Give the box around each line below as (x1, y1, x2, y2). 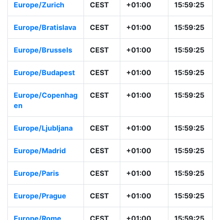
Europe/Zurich (14, 31, 64, 40)
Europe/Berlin (14, 9, 62, 18)
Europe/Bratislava (14, 54, 76, 63)
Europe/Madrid (14, 177, 66, 186)
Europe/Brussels (14, 77, 72, 85)
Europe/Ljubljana (14, 155, 73, 164)
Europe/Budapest (14, 99, 75, 108)
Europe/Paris (14, 200, 59, 209)
